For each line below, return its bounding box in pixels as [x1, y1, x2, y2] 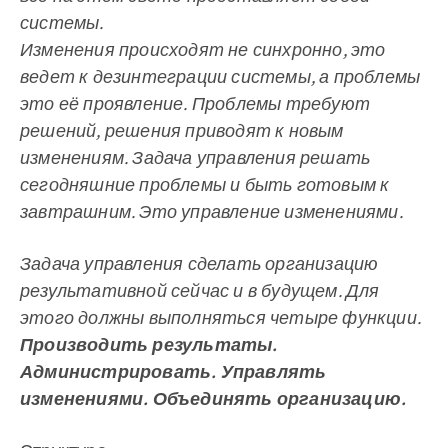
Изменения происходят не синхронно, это [20, 38, 386, 61]
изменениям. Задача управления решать [20, 146, 371, 169]
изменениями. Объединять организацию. [20, 387, 407, 410]
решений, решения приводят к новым [20, 119, 344, 142]
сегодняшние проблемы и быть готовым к [20, 173, 390, 196]
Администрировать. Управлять [20, 360, 327, 383]
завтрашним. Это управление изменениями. [20, 200, 403, 223]
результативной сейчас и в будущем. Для [20, 279, 380, 302]
